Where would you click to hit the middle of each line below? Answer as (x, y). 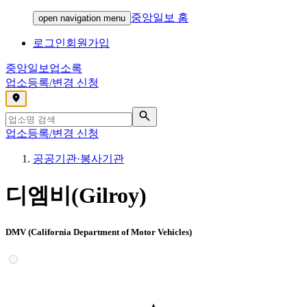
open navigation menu (82, 18)
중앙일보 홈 (160, 17)
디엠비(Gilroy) (76, 196)
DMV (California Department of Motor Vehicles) (99, 232)
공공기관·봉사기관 (78, 159)
